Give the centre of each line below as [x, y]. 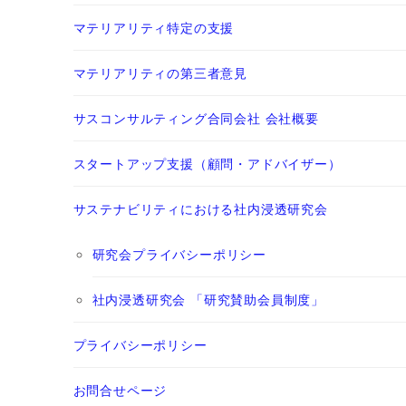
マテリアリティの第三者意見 [160, 72]
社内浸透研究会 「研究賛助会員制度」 [208, 299]
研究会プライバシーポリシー [179, 253]
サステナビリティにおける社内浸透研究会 [200, 208]
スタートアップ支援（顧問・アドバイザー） [207, 163]
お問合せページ [120, 389]
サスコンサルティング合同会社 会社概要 [196, 117]
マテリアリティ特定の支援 [154, 27]
